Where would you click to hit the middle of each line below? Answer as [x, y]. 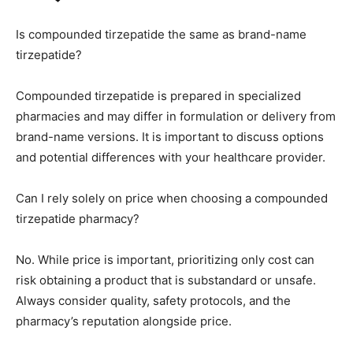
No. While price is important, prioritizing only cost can [165, 259]
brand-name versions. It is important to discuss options [170, 136]
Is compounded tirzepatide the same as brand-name [161, 34]
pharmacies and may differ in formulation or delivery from [176, 116]
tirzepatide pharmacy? [78, 218]
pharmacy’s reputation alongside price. [124, 321]
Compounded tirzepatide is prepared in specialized [158, 95]
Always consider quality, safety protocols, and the [153, 300]
